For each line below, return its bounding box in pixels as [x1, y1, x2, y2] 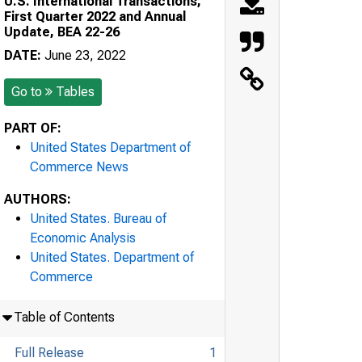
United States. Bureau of [30, 210, 166, 226]
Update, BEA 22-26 [4, 23, 120, 40]
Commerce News [30, 158, 128, 175]
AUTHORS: [4, 191, 71, 207]
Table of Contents [13, 309, 115, 325]
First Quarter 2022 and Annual [4, 8, 186, 24]
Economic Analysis [30, 229, 136, 246]
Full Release [14, 344, 84, 360]
